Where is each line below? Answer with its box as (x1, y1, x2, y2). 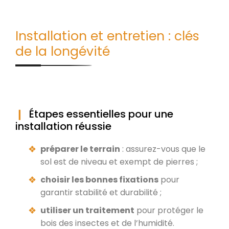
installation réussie (15, 119, 111, 133)
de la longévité (15, 42, 110, 60)
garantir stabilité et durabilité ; (40, 186, 162, 198)
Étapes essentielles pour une (29, 106, 173, 121)
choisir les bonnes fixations (40, 173, 158, 186)
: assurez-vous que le (120, 143, 205, 155)
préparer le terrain (40, 143, 120, 155)
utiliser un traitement (40, 204, 134, 216)
